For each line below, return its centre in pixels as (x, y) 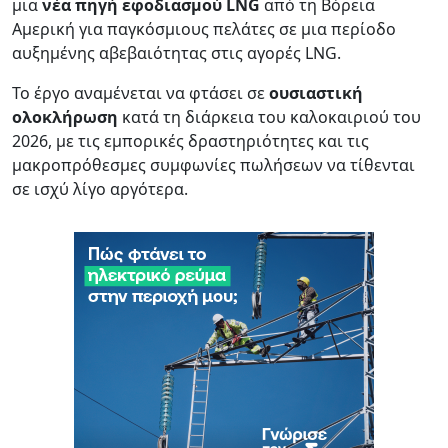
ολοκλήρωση (65, 116)
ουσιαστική (316, 92)
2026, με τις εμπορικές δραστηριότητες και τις (190, 140)
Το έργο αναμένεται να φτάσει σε (140, 92)
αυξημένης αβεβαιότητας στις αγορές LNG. (176, 52)
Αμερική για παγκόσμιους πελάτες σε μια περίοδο (204, 28)
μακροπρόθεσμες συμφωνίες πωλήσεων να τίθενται (213, 164)
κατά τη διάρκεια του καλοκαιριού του (269, 116)
